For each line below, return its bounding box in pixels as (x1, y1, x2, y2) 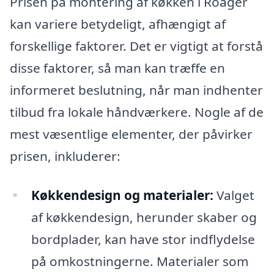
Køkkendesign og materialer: (31, 186, 213, 204)
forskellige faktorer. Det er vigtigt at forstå (10, 37, 263, 54)
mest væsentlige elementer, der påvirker (10, 125, 253, 143)
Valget (213, 186, 254, 204)
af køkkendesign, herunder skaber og (31, 208, 257, 226)
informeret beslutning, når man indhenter (10, 81, 263, 98)
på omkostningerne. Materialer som (31, 252, 248, 270)
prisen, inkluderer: (10, 147, 120, 165)
